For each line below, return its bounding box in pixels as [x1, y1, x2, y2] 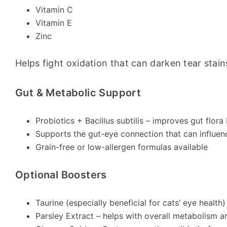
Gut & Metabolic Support [15, 87, 141, 99]
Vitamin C [35, 5, 73, 15]
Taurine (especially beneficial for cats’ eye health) [35, 198, 225, 208]
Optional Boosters [15, 169, 107, 181]
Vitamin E [35, 18, 72, 28]
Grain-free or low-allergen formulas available [35, 142, 208, 152]
